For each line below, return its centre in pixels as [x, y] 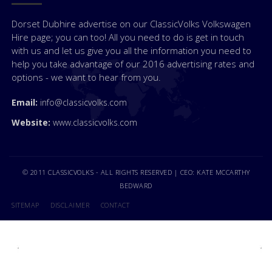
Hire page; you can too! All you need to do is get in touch [128, 37]
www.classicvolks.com [94, 122]
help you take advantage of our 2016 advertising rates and [133, 64]
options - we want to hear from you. [86, 77]
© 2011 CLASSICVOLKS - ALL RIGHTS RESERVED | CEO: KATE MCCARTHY [136, 172]
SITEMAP [25, 205]
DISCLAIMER [70, 205]
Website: [31, 122]
